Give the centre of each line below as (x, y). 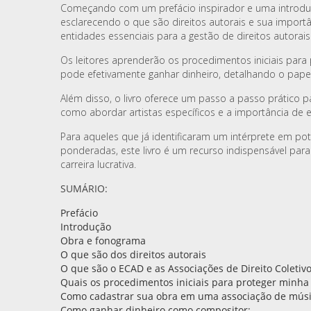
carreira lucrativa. (98, 164)
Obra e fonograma (103, 241)
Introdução (86, 227)
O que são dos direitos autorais (133, 254)
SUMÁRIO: (84, 188)
